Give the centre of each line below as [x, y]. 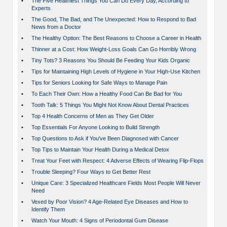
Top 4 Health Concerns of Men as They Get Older [93, 116]
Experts [41, 8]
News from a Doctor [56, 27]
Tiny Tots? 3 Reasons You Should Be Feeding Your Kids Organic [111, 61]
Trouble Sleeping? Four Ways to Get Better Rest [91, 172]
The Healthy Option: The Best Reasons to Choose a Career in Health [116, 38]
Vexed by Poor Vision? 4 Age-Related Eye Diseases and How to [110, 202]
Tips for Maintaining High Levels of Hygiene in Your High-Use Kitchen [116, 72]
